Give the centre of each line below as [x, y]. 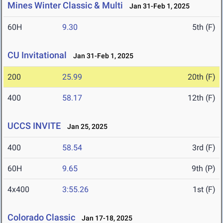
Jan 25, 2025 [85, 127]
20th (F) [202, 77]
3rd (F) [204, 148]
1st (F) [204, 190]
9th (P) [204, 169]
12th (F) [202, 98]
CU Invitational [37, 55]
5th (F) [204, 27]
